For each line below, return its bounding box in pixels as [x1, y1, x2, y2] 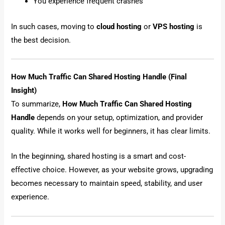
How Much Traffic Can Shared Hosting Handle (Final [11, 72, 187, 81]
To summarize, [11, 99, 63, 108]
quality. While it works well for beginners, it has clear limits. [11, 126, 211, 136]
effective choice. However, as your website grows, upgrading [11, 165, 213, 175]
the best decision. [11, 35, 71, 45]
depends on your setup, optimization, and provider [35, 113, 203, 122]
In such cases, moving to [11, 22, 97, 31]
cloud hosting [96, 22, 142, 31]
